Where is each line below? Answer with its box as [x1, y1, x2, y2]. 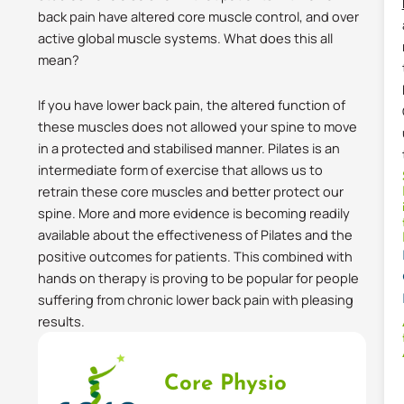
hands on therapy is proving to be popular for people [38, 268, 360, 287]
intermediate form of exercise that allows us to [38, 160, 324, 179]
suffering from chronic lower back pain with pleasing [38, 289, 354, 308]
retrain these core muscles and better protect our [38, 181, 344, 200]
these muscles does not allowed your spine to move [38, 116, 358, 135]
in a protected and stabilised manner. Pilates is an [38, 138, 341, 157]
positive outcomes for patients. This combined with [38, 246, 353, 265]
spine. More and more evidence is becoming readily [38, 203, 351, 222]
